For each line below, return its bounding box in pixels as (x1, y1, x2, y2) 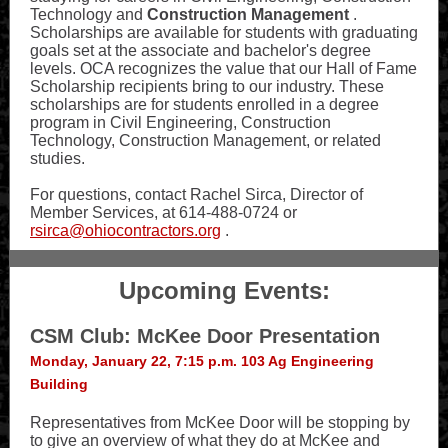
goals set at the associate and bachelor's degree (30, 42, 371, 59)
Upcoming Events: (118, 277, 330, 304)
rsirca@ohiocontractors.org (30, 222, 221, 239)
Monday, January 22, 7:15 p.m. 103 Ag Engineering (30, 353, 374, 369)
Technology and (30, 6, 147, 23)
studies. (30, 150, 85, 167)
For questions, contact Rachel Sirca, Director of (30, 186, 363, 203)
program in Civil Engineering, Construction (30, 114, 331, 131)
